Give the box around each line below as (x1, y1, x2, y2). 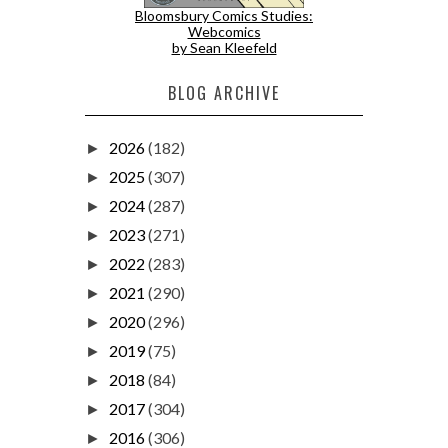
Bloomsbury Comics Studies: (135, 6, 313, 24)
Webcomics (187, 22, 261, 40)
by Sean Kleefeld (171, 38, 277, 56)
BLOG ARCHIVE (168, 80, 280, 105)
